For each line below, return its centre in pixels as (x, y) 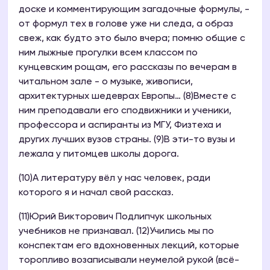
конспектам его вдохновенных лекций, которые (129, 246)
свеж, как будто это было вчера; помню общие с (132, 39)
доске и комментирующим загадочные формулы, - (134, 10)
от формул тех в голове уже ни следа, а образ (126, 24)
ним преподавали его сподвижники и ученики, (125, 111)
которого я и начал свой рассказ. (96, 193)
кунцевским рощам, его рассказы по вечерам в (128, 68)
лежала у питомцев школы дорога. (99, 155)
